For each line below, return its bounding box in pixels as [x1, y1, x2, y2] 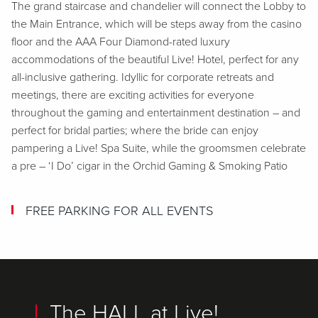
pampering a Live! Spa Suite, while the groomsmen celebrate [11, 141, 306, 155]
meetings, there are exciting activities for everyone [11, 88, 254, 102]
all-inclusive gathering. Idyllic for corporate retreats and [11, 70, 274, 84]
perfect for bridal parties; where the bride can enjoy [11, 124, 258, 138]
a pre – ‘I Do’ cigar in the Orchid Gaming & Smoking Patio [11, 159, 287, 173]
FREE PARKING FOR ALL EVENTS [26, 203, 213, 219]
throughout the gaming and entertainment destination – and [11, 106, 300, 120]
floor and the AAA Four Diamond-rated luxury [11, 35, 230, 49]
